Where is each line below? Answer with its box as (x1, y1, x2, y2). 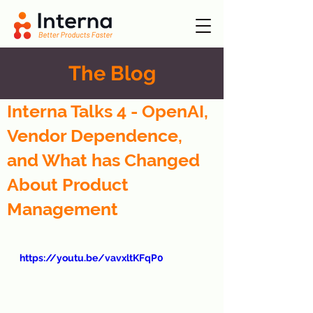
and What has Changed (7, 150, 200, 170)
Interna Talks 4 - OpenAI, (7, 101, 208, 122)
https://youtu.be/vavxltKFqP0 (20, 252, 163, 263)
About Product (7, 174, 129, 195)
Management (7, 198, 118, 219)
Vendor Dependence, (7, 125, 182, 146)
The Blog (68, 61, 156, 85)
